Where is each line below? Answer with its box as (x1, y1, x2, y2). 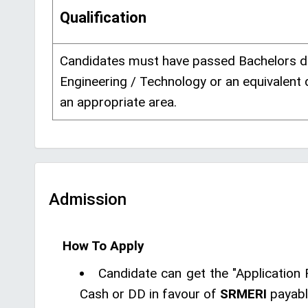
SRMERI (220, 286, 267, 302)
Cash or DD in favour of (80, 286, 220, 302)
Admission (49, 190, 126, 209)
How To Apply (63, 238, 144, 254)
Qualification (60, 9, 146, 26)
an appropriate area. (60, 94, 177, 110)
